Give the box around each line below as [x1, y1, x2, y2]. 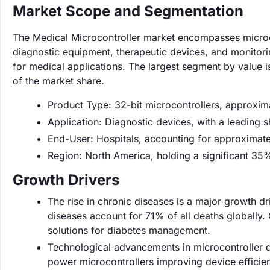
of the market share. [13, 75, 104, 87]
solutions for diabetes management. [48, 224, 210, 236]
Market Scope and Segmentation [13, 2, 243, 20]
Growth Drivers [13, 171, 119, 189]
